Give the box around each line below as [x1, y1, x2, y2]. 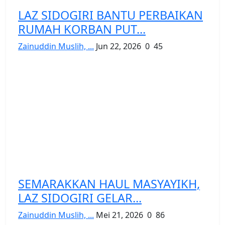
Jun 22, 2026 [96, 40, 141, 52]
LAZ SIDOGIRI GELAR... [18, 189, 142, 206]
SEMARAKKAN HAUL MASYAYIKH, [18, 175, 200, 192]
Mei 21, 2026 [96, 209, 143, 220]
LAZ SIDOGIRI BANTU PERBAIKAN [18, 7, 203, 23]
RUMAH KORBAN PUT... [18, 21, 146, 37]
